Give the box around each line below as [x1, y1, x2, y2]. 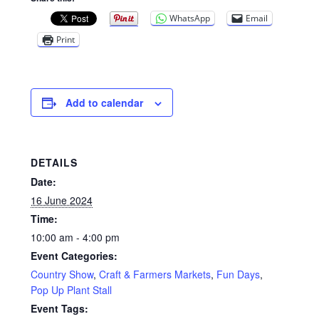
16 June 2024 [30, 192, 93, 207]
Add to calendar [65, 95, 143, 110]
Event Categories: [30, 248, 117, 263]
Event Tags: [30, 300, 88, 315]
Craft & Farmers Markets [98, 266, 211, 281]
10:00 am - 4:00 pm [30, 229, 120, 244]
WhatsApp [169, 11, 210, 24]
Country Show [30, 266, 93, 281]
